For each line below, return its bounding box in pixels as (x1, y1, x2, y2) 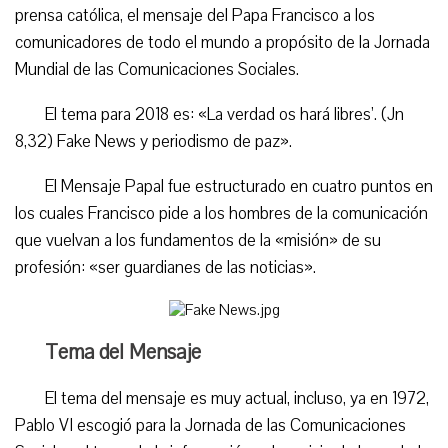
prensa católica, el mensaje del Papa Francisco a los (15, 4, 375, 27)
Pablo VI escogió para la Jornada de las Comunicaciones (15, 414, 406, 437)
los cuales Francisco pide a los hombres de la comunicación (15, 202, 428, 225)
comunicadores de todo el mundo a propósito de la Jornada (15, 31, 430, 54)
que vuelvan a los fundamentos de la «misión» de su (15, 229, 381, 252)
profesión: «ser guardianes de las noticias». (15, 256, 316, 279)
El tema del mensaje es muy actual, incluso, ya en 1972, (45, 387, 429, 410)
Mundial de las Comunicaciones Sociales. (15, 58, 299, 81)
